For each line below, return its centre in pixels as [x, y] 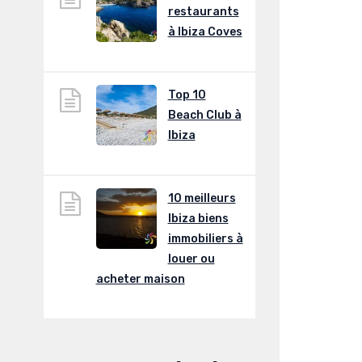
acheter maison [140, 280]
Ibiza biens [198, 219]
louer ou [191, 259]
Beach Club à [204, 116]
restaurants [203, 12]
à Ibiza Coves [205, 32]
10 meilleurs [202, 199]
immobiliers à [205, 239]
